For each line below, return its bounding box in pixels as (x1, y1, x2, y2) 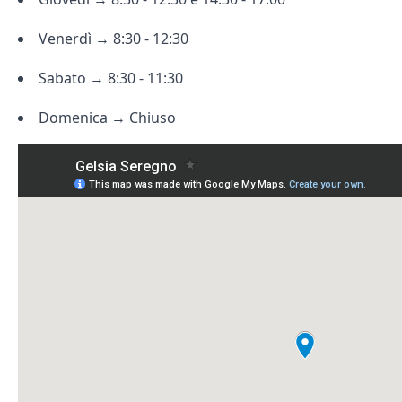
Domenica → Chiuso (39, 108, 176, 127)
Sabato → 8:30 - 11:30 (39, 68, 183, 88)
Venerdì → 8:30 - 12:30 (39, 29, 188, 48)
